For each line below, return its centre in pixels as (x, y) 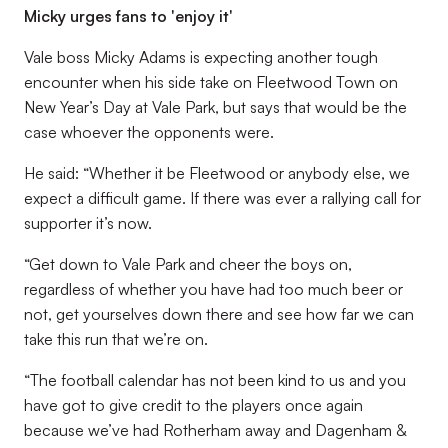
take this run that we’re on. (116, 339)
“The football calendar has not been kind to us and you (215, 380)
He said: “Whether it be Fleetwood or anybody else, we (217, 173)
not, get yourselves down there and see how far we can (219, 314)
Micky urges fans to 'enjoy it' (128, 16)
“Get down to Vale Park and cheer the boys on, (188, 264)
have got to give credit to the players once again (193, 405)
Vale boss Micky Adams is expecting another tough (201, 57)
